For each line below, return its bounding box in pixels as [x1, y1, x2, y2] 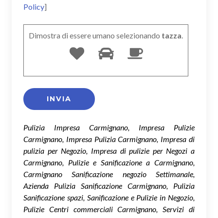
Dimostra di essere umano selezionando [29, 30, 160, 40]
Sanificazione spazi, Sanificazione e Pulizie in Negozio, [23, 192, 195, 202]
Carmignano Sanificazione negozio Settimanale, [23, 169, 195, 179]
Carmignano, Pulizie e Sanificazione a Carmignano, [23, 157, 195, 167]
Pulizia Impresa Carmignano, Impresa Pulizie [23, 122, 195, 132]
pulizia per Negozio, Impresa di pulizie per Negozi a [23, 145, 195, 155]
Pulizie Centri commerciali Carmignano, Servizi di [23, 204, 195, 214]
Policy [23, 1, 44, 11]
